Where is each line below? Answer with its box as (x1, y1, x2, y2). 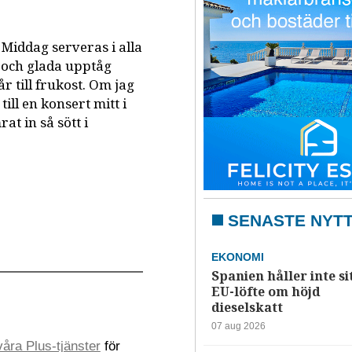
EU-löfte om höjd (211, 282, 321, 301)
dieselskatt (211, 298, 283, 317)
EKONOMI (211, 250, 264, 263)
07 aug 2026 (211, 320, 266, 332)
